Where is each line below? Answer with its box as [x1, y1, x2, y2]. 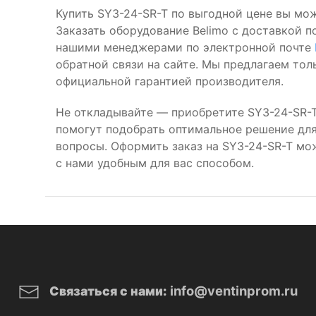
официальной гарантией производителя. [56, 74, 284, 88]
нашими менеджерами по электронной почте [56, 40, 315, 54]
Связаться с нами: [49, 284, 167, 298]
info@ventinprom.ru [170, 283, 298, 298]
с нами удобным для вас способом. [56, 156, 254, 170]
